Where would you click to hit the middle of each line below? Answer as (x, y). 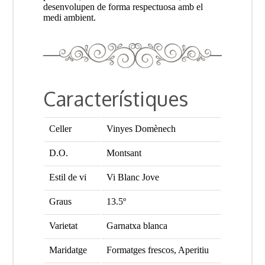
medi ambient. (69, 18)
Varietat (63, 226)
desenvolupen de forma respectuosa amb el (123, 7)
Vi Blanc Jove (132, 177)
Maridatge (68, 250)
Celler (60, 129)
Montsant (124, 153)
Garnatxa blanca (137, 226)
